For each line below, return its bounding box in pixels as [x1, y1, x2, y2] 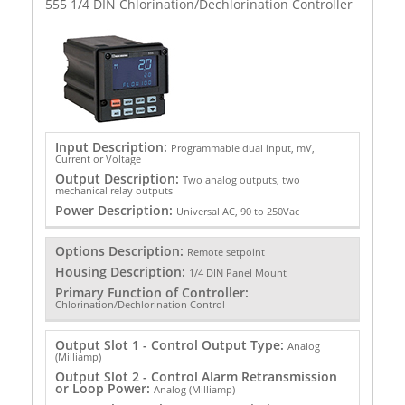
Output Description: [54, 169, 183, 187]
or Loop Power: [54, 379, 154, 397]
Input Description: [54, 137, 171, 155]
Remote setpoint [186, 245, 265, 259]
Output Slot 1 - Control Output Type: [54, 335, 287, 353]
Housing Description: [54, 263, 189, 281]
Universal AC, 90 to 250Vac [175, 203, 299, 218]
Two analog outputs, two [182, 172, 300, 186]
